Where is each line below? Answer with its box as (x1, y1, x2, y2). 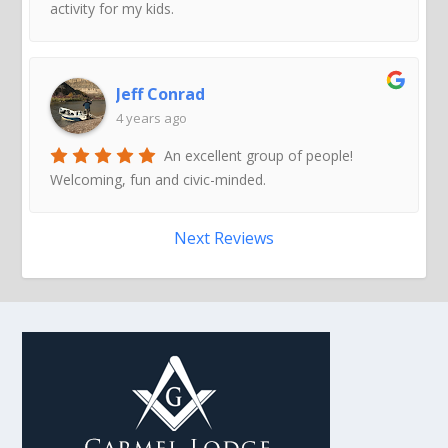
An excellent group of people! (164, 145, 354, 165)
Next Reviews (174, 226, 274, 249)
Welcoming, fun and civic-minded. (50, 169, 267, 189)
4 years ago (116, 108, 188, 127)
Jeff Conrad (116, 82, 206, 105)
